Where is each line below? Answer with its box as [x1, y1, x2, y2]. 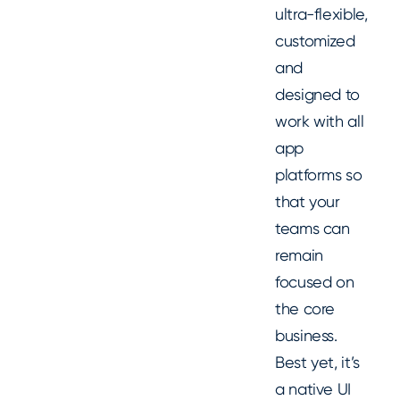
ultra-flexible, [275, 4, 368, 24]
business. [275, 326, 337, 346]
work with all [275, 112, 364, 131]
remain [275, 246, 323, 265]
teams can [275, 219, 350, 238]
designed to [275, 85, 361, 104]
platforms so [275, 165, 362, 185]
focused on [275, 272, 354, 292]
